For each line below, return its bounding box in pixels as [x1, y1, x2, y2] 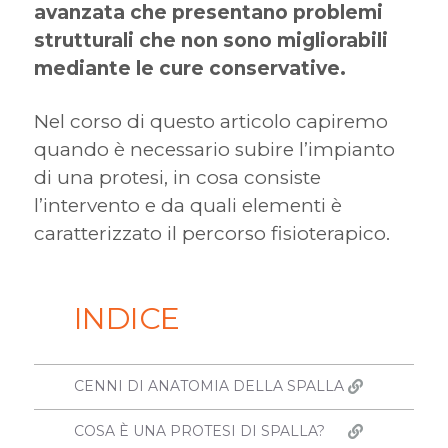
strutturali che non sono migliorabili [33, 29, 388, 52]
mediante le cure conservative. [33, 57, 346, 80]
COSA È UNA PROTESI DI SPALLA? [73, 422, 325, 440]
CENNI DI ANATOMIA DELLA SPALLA [73, 377, 344, 395]
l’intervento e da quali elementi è [33, 194, 342, 217]
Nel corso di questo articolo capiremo [33, 110, 388, 133]
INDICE [73, 300, 180, 337]
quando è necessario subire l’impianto [33, 138, 395, 161]
